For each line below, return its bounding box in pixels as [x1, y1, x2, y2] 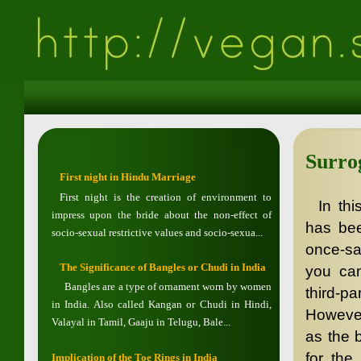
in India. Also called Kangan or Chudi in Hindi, [52, 298, 272, 311]
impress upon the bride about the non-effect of [52, 208, 272, 221]
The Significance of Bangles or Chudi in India [60, 260, 267, 273]
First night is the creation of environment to [60, 190, 272, 203]
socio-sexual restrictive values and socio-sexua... [52, 226, 263, 239]
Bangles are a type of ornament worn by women [60, 280, 272, 293]
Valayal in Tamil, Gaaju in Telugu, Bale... [52, 316, 230, 329]
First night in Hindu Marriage [60, 171, 197, 184]
